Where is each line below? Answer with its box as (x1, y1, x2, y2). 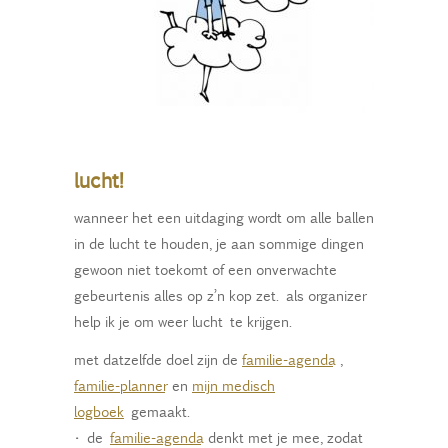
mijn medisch (192, 375, 275, 394)
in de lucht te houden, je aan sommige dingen (74, 233, 361, 252)
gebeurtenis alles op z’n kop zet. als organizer (74, 285, 364, 304)
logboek (74, 401, 124, 420)
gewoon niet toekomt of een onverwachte (74, 259, 334, 278)
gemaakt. (124, 401, 190, 420)
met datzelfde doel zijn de (74, 349, 242, 368)
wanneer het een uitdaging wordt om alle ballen (74, 207, 371, 226)
